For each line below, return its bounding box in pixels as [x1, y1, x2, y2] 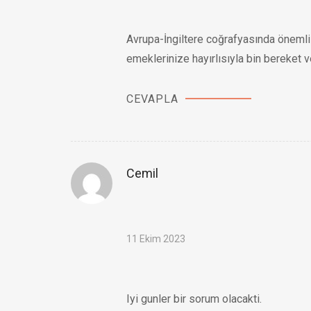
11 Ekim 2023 [126, 233, 185, 244]
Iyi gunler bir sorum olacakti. [126, 292, 262, 305]
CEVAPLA [126, 92, 178, 106]
